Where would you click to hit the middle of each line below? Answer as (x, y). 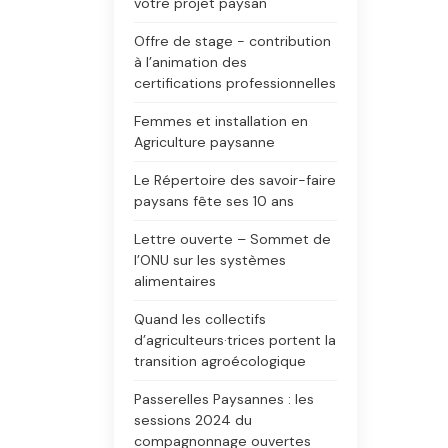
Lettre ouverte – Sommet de (232, 239)
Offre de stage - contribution (232, 41)
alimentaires (175, 281)
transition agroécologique (220, 361)
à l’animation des (190, 62)
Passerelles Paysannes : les (224, 399)
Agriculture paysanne (204, 142)
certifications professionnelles (235, 83)
